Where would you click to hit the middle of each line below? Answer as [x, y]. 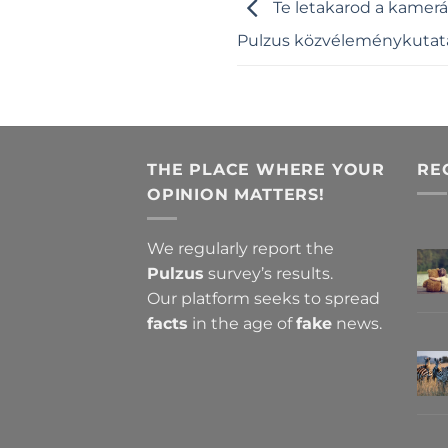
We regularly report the [240, 249]
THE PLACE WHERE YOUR [266, 169]
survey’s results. [268, 274]
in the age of [242, 324]
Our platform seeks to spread [263, 299]
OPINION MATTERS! [236, 194]
